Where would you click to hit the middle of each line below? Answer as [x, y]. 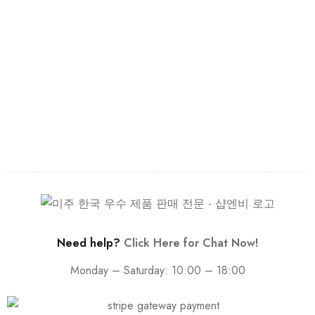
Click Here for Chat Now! [191, 243]
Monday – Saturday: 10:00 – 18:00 [157, 271]
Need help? [90, 243]
